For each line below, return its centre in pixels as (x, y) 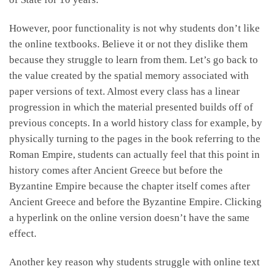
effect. (23, 233)
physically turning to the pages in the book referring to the (135, 138)
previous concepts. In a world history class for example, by (136, 123)
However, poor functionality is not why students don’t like (134, 28)
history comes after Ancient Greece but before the (116, 170)
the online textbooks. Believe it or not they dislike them (128, 44)
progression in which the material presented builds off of (131, 107)
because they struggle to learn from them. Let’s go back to (134, 59)
